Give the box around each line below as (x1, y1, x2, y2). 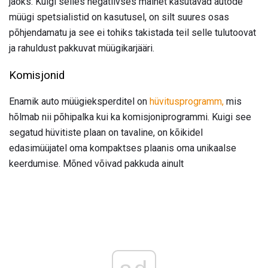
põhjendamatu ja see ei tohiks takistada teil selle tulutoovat (9, 26, 256, 38)
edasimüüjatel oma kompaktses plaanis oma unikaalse (9, 142, 236, 154)
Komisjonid (9, 68, 65, 82)
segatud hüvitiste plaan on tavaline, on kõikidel (9, 127, 203, 139)
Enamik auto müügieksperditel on (9, 96, 150, 108)
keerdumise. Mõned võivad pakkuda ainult (9, 158, 184, 170)
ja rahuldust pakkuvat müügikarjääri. (9, 42, 154, 54)
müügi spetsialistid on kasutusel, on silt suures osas (9, 11, 229, 23)
